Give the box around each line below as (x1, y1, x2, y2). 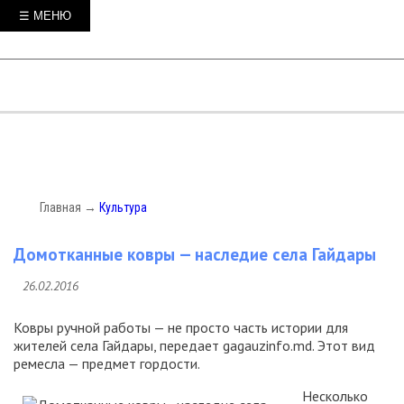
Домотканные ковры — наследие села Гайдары (14, 243, 376, 265)
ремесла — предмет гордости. (14, 354, 200, 372)
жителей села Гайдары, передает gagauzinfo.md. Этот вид (14, 336, 375, 354)
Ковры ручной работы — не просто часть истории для (14, 318, 348, 336)
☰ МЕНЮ (19, 9, 71, 23)
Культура (99, 200, 147, 215)
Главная (40, 200, 84, 215)
